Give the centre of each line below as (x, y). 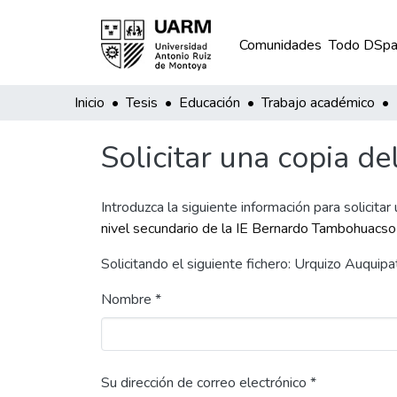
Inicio (90, 103)
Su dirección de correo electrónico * (209, 383)
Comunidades (280, 45)
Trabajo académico (318, 103)
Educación (210, 103)
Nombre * (131, 300)
